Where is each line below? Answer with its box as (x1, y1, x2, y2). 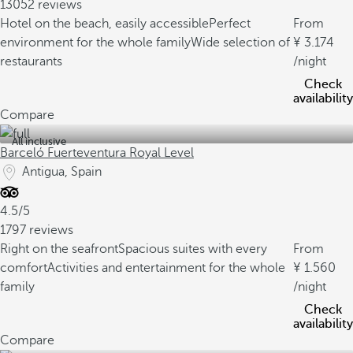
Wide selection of (191, 35, 290, 50)
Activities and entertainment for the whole (47, 261, 285, 275)
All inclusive (12, 136, 66, 147)
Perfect (209, 17, 251, 31)
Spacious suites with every (118, 242, 267, 256)
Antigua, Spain (22, 165, 102, 179)
